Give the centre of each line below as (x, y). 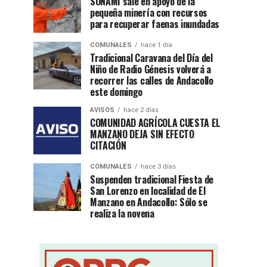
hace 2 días (141, 110)
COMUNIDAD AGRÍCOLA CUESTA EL (156, 123)
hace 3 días (158, 167)
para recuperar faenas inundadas (155, 24)
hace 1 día (156, 45)
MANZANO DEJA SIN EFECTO (142, 134)
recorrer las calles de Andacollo (152, 80)
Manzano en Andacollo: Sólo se (149, 202)
